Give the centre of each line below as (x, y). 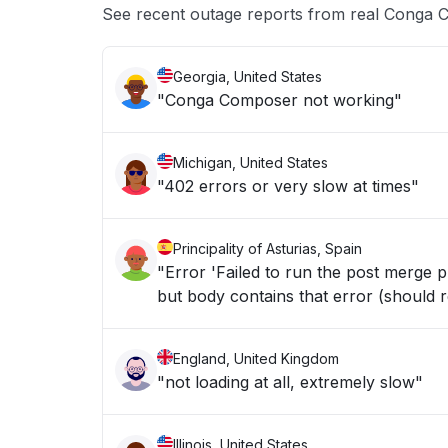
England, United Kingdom (256, 358)
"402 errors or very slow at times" (288, 186)
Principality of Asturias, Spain (267, 248)
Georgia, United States (247, 76)
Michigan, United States (250, 162)
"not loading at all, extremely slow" (290, 382)
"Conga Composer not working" (279, 100)
